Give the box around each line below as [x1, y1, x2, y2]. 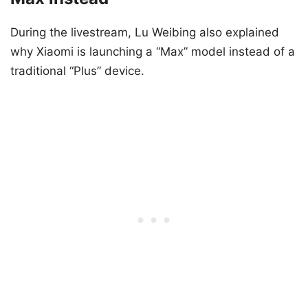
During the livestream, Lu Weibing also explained [10, 25, 279, 39]
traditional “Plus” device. [10, 63, 144, 78]
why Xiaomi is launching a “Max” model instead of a [10, 44, 295, 58]
